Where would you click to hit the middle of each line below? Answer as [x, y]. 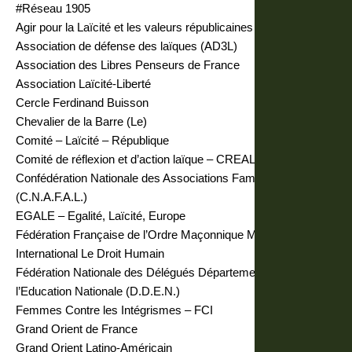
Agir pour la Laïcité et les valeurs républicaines [134, 27]
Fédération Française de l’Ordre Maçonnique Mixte [145, 235]
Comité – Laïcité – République [92, 140]
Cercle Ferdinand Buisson [82, 103]
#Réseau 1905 [53, 8]
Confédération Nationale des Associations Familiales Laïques [172, 178]
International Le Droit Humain [90, 253]
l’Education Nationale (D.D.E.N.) [98, 291]
